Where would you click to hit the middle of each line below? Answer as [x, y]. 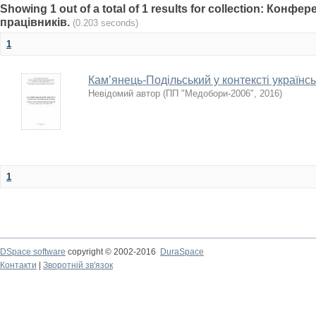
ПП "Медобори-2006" [210, 93]
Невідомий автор [124, 93]
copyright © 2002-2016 [113, 252]
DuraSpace [182, 252]
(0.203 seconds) [105, 23]
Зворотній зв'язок [78, 265]
